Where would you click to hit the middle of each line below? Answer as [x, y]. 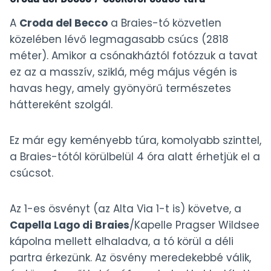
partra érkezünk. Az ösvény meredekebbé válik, [130, 258]
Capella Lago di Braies [70, 225]
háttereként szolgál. [61, 105]
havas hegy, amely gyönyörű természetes [120, 89]
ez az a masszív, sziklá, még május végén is [123, 72]
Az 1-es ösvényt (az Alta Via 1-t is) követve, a [126, 209]
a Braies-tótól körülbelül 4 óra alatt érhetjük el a [135, 157]
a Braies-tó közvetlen [165, 23]
